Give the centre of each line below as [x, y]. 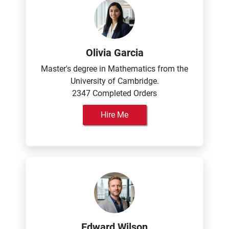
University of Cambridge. [114, 81]
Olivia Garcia [114, 53]
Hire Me [114, 115]
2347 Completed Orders [114, 93]
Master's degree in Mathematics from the [114, 69]
